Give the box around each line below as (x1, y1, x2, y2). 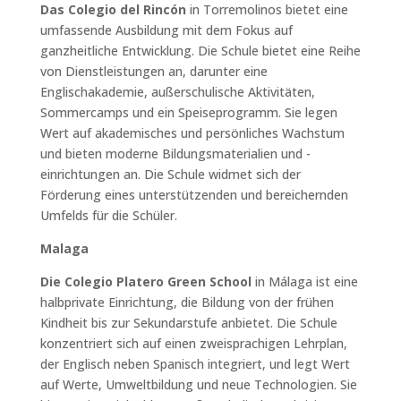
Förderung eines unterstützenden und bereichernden (39, 185, 348, 203)
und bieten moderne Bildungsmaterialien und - (39, 144, 311, 162)
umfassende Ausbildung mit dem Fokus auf (39, 21, 293, 38)
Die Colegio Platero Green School (39, 272, 252, 290)
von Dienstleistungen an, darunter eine (39, 62, 268, 80)
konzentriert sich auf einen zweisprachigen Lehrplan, (39, 334, 347, 352)
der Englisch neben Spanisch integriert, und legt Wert (39, 354, 350, 372)
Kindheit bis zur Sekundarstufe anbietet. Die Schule (39, 313, 337, 331)
